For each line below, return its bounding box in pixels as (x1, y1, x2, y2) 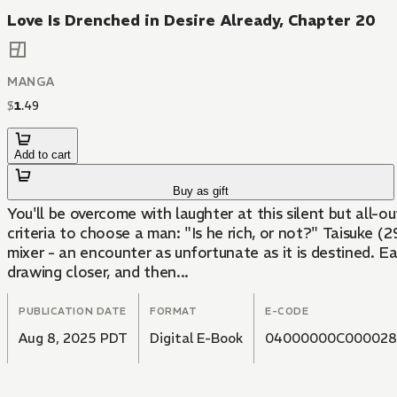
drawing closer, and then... (7, 262, 189, 283)
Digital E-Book (150, 330, 243, 347)
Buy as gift (173, 184, 230, 198)
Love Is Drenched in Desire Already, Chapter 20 (7, 11, 376, 30)
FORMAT (150, 305, 198, 318)
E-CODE (265, 305, 309, 318)
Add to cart (14, 148, 71, 162)
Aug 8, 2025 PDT (19, 330, 128, 347)
